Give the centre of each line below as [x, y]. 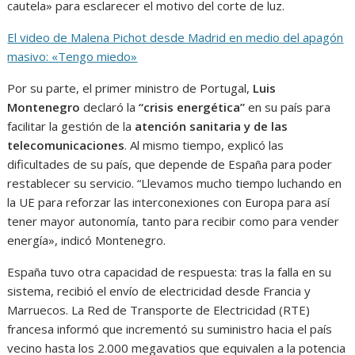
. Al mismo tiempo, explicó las [204, 145]
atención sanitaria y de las [212, 126]
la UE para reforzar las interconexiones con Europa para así [169, 202]
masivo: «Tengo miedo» [73, 57]
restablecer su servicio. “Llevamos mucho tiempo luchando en [175, 183]
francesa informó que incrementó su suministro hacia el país [170, 329]
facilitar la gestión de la [71, 126]
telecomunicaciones [66, 145]
